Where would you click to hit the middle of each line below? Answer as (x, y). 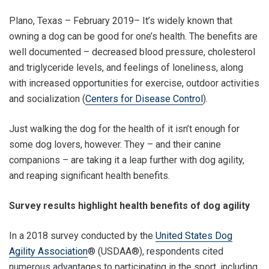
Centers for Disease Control (144, 99)
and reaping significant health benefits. (89, 176)
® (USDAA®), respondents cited (156, 251)
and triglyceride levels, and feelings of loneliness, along (126, 68)
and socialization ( (47, 99)
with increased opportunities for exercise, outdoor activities (134, 83)
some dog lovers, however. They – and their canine (115, 144)
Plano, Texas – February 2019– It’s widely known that (121, 21)
